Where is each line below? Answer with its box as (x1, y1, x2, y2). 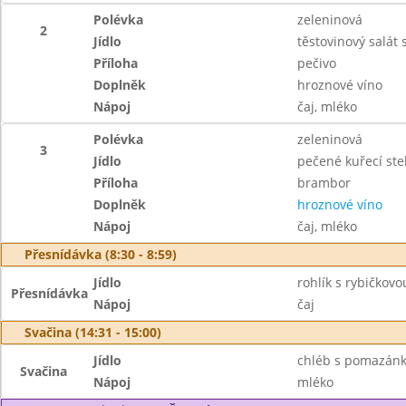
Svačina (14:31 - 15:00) (24, 324, 161, 341)
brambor (296, 174, 351, 191)
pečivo (296, 54, 336, 72)
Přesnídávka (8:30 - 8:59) (24, 246, 177, 263)
